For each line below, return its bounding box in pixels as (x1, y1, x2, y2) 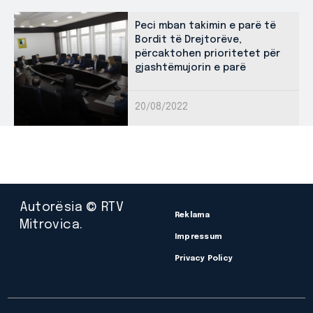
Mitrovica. (19, 218, 83, 231)
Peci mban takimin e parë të (135, 20, 276, 31)
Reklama (175, 211, 210, 219)
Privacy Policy (175, 254, 233, 263)
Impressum (175, 233, 222, 241)
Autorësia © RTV (19, 201, 124, 214)
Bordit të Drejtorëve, (135, 34, 242, 45)
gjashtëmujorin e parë (135, 62, 246, 73)
